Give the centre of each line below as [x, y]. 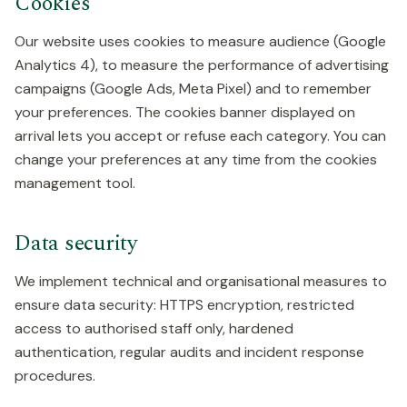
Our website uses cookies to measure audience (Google [200, 41]
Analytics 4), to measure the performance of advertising [202, 65]
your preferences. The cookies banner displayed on [185, 112]
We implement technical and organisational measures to [201, 281]
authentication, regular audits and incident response [189, 352]
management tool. [75, 183]
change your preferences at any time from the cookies [196, 159]
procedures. [55, 376]
